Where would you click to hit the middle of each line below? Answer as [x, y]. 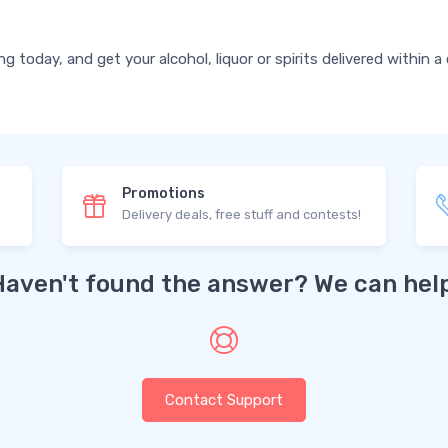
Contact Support [224, 399]
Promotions [164, 193]
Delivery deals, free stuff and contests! [242, 214]
